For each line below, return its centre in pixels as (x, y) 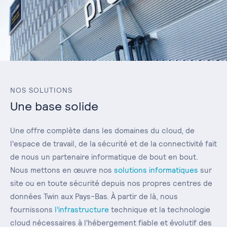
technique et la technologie (160, 209)
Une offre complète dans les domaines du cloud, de (102, 130)
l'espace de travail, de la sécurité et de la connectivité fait (113, 143)
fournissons (32, 209)
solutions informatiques (156, 170)
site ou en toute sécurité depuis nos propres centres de (111, 183)
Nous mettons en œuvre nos (62, 170)
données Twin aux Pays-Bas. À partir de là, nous (94, 196)
